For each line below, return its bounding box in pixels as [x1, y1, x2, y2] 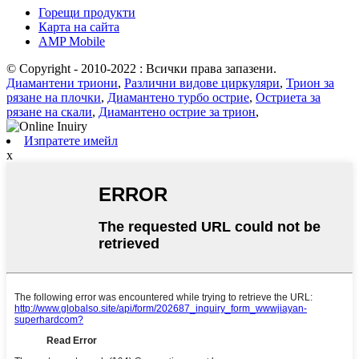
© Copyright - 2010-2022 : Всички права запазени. [6, 62, 276, 76]
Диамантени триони [6, 76, 118, 91]
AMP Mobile [38, 34, 105, 49]
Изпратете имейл [24, 134, 118, 148]
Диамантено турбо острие [107, 91, 249, 105]
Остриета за [256, 91, 321, 105]
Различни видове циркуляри [124, 76, 280, 91]
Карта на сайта [38, 20, 119, 34]
